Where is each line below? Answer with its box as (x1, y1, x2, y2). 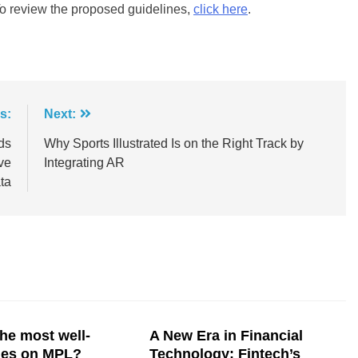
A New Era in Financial (149, 327, 304, 344)
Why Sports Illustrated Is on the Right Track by (43, 136, 304, 150)
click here (193, 2, 248, 16)
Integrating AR (43, 155, 125, 169)
